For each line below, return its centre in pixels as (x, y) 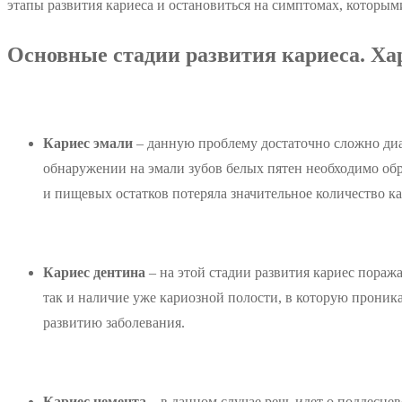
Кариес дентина (96, 272)
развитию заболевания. (114, 322)
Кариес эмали (88, 143)
